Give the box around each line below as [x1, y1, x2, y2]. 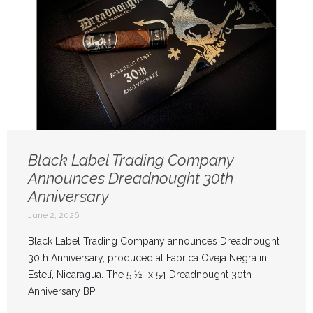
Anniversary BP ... [28, 286, 104, 298]
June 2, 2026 [28, 210, 79, 221]
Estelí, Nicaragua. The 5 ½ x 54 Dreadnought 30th [28, 269, 252, 281]
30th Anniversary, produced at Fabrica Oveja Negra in [28, 252, 267, 264]
